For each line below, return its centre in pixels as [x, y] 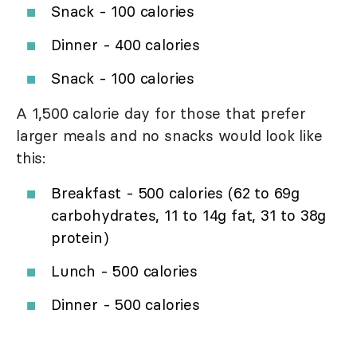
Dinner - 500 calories [126, 304]
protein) [80, 237]
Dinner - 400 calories [126, 44]
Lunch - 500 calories [124, 271]
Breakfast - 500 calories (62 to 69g [175, 192]
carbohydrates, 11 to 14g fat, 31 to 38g [189, 215]
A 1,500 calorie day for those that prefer [161, 113]
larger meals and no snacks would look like [169, 135]
